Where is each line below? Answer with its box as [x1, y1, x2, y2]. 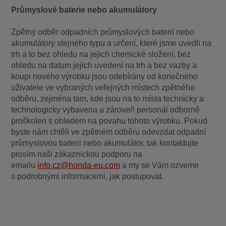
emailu [11, 161, 38, 170]
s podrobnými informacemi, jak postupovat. [11, 172, 164, 181]
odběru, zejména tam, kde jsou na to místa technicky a [11, 94, 204, 103]
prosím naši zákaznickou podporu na [11, 150, 143, 159]
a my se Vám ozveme [120, 161, 199, 170]
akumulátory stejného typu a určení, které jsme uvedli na [11, 39, 212, 48]
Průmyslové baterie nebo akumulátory [11, 5, 157, 14]
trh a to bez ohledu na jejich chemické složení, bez [11, 50, 191, 59]
